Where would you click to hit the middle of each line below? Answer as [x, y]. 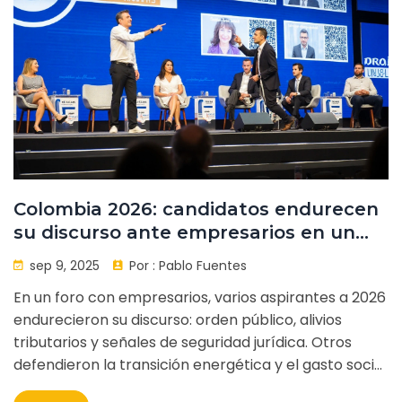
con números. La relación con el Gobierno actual [184, 387]
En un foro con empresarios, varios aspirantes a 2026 [200, 297]
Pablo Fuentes [203, 265]
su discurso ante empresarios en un [184, 232]
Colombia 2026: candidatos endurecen [196, 209]
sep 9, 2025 [63, 265]
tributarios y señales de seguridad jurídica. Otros [183, 342]
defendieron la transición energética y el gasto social [200, 364]
